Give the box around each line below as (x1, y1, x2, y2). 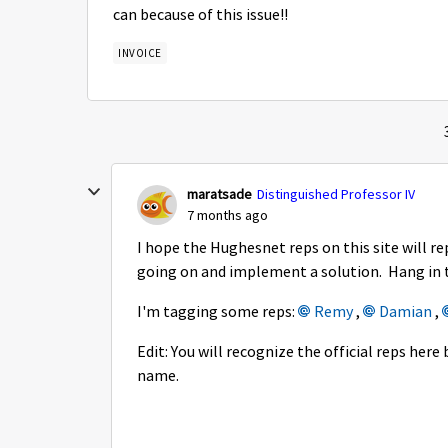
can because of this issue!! (113, 5, 288, 25)
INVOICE (118, 46, 162, 60)
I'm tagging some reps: (137, 302, 298, 322)
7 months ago (187, 206, 268, 224)
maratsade (187, 185, 252, 203)
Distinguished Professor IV (257, 185, 415, 203)
